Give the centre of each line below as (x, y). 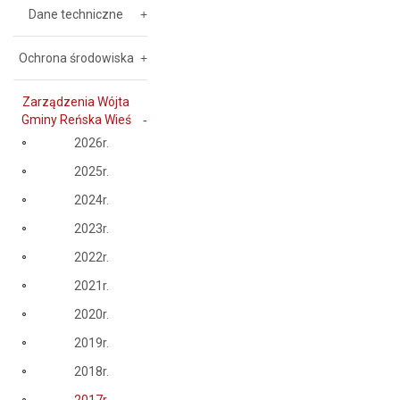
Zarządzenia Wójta (76, 102)
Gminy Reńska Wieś (76, 120)
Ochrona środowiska (76, 58)
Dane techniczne (76, 14)
